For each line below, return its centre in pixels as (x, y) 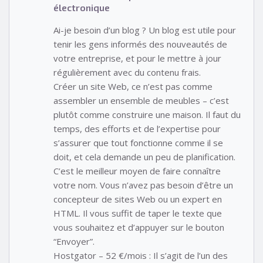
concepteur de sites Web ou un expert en (138, 199)
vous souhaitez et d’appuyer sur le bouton (139, 227)
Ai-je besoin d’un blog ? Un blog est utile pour (145, 30)
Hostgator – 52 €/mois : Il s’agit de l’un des (141, 256)
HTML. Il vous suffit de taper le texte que (138, 213)
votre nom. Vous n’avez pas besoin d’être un (143, 185)
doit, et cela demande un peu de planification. (144, 157)
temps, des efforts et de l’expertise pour (137, 129)
